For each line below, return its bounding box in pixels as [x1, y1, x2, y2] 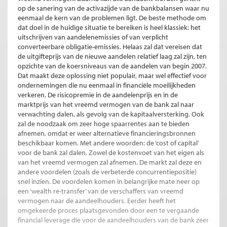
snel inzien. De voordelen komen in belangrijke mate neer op [18, 177, 200, 186]
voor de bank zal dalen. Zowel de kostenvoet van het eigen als [18, 148, 204, 158]
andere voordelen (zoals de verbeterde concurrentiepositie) [18, 167, 197, 177]
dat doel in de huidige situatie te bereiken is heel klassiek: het [18, 23, 201, 32]
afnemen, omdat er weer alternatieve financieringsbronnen [18, 129, 196, 138]
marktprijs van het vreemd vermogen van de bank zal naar [18, 100, 194, 109]
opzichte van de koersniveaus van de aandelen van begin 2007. [18, 61, 207, 71]
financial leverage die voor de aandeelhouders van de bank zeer [18, 215, 209, 225]
